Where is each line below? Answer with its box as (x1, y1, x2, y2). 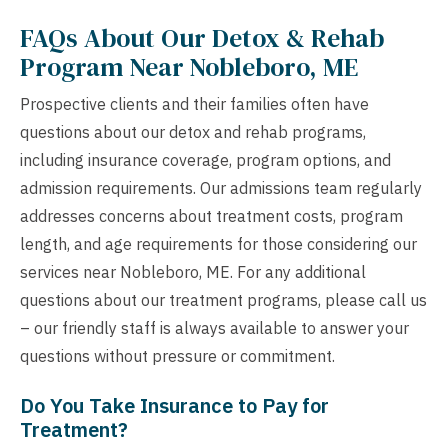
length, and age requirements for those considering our (20, 234, 417, 255)
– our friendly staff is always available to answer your (20, 318, 409, 339)
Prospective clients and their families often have (20, 94, 369, 115)
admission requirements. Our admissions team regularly (20, 178, 422, 199)
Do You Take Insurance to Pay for (20, 392, 329, 420)
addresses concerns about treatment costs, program (20, 206, 403, 227)
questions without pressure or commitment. (20, 346, 335, 367)
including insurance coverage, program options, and (20, 150, 391, 171)
